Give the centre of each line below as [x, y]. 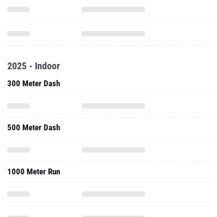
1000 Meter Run [34, 171]
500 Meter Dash [34, 127]
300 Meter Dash [34, 83]
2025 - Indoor [34, 66]
